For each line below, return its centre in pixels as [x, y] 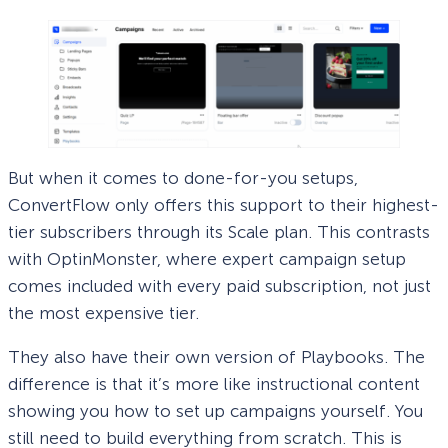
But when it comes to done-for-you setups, [183, 177]
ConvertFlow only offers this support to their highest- [223, 204]
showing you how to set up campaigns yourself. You [215, 411]
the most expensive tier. [103, 312]
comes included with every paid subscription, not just [219, 285]
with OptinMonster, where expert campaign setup [207, 258]
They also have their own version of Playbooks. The [216, 357]
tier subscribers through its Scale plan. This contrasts [219, 231]
